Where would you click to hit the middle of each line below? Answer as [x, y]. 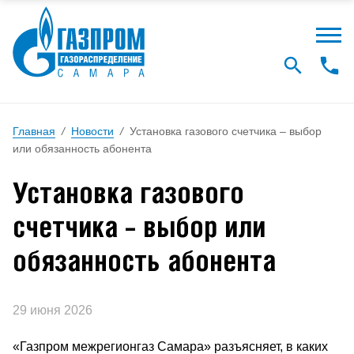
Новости [92, 131]
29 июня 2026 [53, 310]
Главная [34, 131]
